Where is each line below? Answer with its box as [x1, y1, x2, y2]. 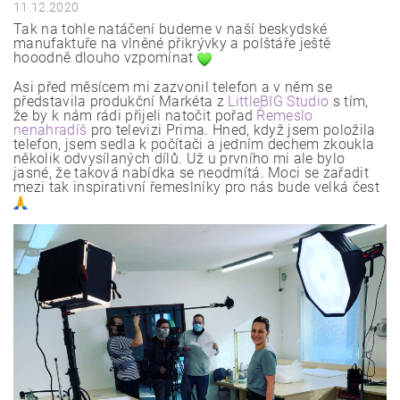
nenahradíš [13, 121, 87, 139]
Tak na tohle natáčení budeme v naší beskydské [13, 21, 328, 38]
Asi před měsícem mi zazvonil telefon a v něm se [13, 79, 333, 96]
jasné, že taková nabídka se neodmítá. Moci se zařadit [13, 164, 369, 182]
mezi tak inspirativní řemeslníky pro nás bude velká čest [13, 179, 379, 196]
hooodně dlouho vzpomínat [13, 49, 198, 67]
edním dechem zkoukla [222, 136, 375, 154]
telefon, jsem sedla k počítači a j [13, 136, 223, 154]
